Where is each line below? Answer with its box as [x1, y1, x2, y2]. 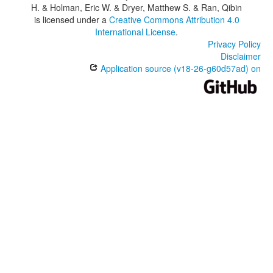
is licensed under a [34, 13, 109, 26]
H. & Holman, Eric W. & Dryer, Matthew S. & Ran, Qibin [31, 1, 242, 14]
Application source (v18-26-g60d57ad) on [98, 62, 261, 75]
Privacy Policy [208, 38, 261, 51]
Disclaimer [221, 50, 261, 63]
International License [95, 26, 175, 38]
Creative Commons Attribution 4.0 [108, 13, 239, 26]
